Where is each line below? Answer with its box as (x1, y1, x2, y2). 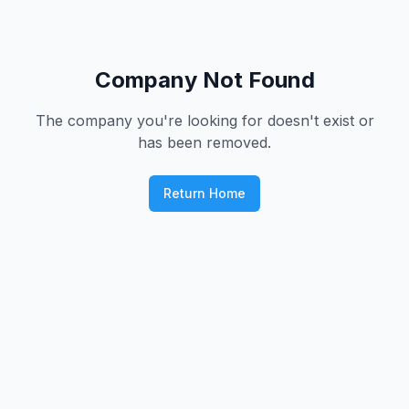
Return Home (163, 185, 246, 201)
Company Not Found (94, 67, 315, 93)
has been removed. (138, 133, 271, 152)
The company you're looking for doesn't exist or (35, 111, 374, 130)
